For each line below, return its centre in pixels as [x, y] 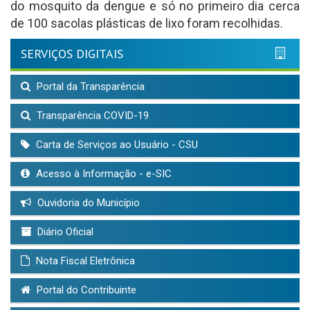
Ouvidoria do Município [87, 203]
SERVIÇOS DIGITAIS [72, 54]
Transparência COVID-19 [91, 116]
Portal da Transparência [89, 87]
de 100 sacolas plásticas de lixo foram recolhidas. [147, 24]
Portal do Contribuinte [85, 290]
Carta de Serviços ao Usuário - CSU [116, 145]
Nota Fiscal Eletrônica [84, 261]
